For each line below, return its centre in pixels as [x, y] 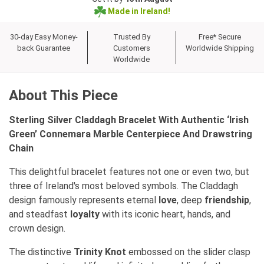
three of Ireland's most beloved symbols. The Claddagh [123, 186]
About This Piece [63, 95]
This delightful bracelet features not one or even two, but [129, 171]
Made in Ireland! [138, 11]
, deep [191, 200]
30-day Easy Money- [44, 37]
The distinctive [41, 252]
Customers [131, 48]
